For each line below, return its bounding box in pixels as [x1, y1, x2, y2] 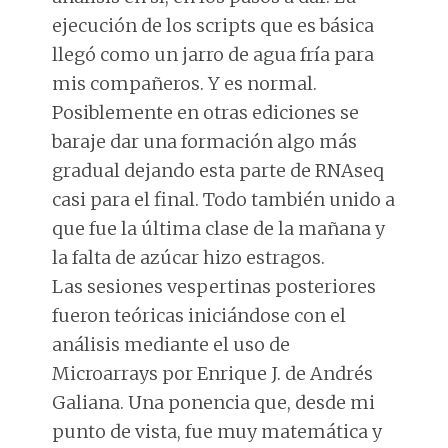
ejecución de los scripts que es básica [52, 13, 375, 37]
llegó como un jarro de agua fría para [52, 42, 375, 66]
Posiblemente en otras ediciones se [52, 100, 360, 124]
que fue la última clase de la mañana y [52, 216, 386, 240]
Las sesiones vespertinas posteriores [52, 274, 377, 298]
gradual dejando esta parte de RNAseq [52, 158, 385, 182]
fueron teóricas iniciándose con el [52, 303, 347, 327]
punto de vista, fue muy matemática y [52, 419, 383, 443]
